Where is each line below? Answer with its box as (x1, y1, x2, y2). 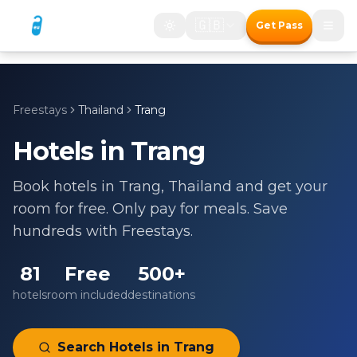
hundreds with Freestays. (13, 222, 193, 240)
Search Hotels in (57, 339, 174, 355)
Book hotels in (13, 178, 119, 195)
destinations (127, 288, 195, 302)
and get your (232, 178, 328, 195)
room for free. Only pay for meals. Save (13, 200, 288, 218)
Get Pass (256, 19, 303, 31)
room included (47, 288, 127, 302)
